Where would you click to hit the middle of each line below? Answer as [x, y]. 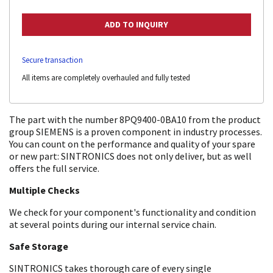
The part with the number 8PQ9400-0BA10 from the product [135, 119]
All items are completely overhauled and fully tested [106, 77]
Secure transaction [52, 60]
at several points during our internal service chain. [113, 224]
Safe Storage [39, 246]
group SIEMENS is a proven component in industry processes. [136, 131]
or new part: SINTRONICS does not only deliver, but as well [130, 156]
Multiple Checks [44, 190]
